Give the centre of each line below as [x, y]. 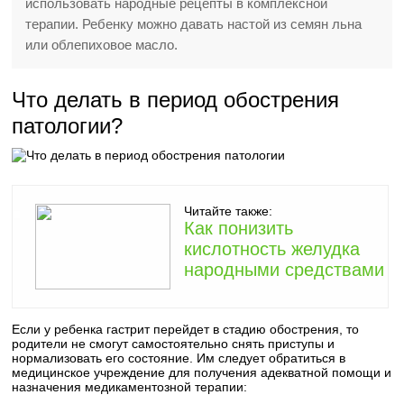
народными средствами [285, 270]
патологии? [68, 126]
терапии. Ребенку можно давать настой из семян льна [194, 24]
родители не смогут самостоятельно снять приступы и [174, 344]
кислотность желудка [272, 249]
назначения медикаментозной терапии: [130, 387]
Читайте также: [229, 211]
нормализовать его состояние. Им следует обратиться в [179, 358]
